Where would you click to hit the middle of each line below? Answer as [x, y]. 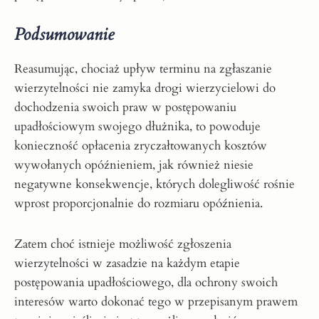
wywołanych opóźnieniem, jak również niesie [134, 164]
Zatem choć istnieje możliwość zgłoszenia [123, 244]
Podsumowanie [64, 34]
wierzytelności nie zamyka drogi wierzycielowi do [145, 88]
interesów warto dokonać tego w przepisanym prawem [156, 301]
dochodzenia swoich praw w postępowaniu [125, 107]
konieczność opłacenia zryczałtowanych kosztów [141, 145]
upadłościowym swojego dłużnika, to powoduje [137, 126]
